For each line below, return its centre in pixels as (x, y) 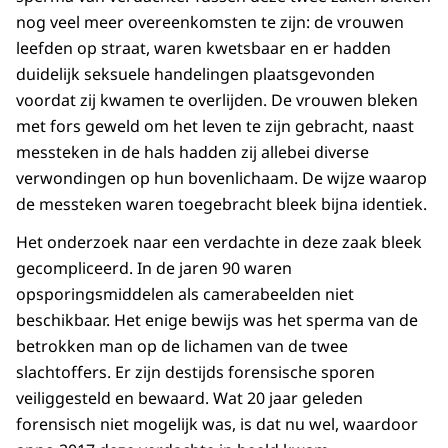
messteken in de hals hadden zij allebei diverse (192, 152)
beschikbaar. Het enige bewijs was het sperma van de (217, 320)
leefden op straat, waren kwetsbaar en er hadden (203, 48)
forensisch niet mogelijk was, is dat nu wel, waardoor (217, 424)
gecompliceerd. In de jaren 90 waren (154, 268)
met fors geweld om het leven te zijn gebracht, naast (215, 126)
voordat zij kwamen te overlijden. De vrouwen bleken (217, 100)
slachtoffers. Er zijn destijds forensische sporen (195, 372)
